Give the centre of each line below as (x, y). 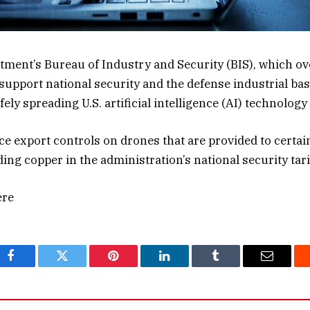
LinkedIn (186, 266)
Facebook (34, 266)
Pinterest (134, 266)
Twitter (79, 266)
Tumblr (233, 266)
